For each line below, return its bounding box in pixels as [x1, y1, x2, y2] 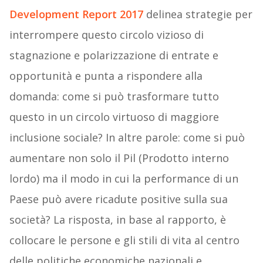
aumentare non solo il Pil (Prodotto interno [9, 151, 229, 166]
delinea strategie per [143, 7, 252, 22]
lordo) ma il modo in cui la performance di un [9, 171, 238, 186]
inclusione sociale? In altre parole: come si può [9, 130, 245, 145]
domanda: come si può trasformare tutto [9, 89, 219, 104]
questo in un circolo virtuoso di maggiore [9, 110, 219, 124]
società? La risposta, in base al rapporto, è [9, 213, 226, 227]
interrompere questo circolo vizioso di [9, 28, 204, 42]
